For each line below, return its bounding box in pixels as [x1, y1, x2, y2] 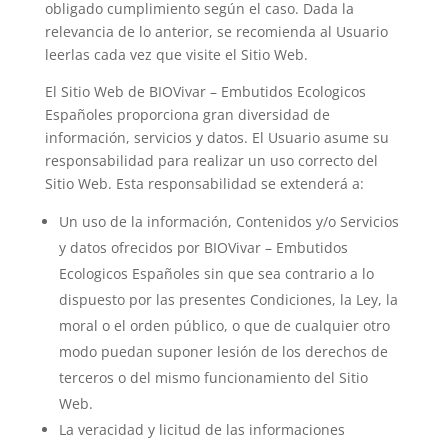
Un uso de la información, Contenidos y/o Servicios [58, 212, 399, 231]
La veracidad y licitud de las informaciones [58, 420, 345, 439]
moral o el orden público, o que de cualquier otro [58, 316, 390, 335]
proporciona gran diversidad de [112, 105, 330, 124]
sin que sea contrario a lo [199, 264, 374, 283]
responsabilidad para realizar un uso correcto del [44, 151, 378, 170]
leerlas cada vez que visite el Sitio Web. [44, 45, 308, 64]
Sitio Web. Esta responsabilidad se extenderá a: [44, 174, 364, 193]
